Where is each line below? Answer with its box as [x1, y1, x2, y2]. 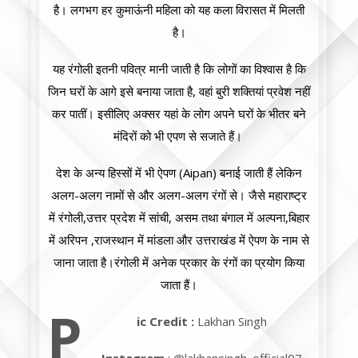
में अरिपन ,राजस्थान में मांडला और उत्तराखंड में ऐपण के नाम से [49, 232, 309, 249]
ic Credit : [136, 313, 194, 330]
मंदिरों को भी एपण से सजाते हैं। [113, 128, 245, 145]
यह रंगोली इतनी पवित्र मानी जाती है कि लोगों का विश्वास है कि [52, 61, 306, 78]
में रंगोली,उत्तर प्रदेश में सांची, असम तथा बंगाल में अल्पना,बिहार [48, 209, 310, 226]
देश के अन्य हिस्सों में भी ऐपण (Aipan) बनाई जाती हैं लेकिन [56, 165, 302, 181]
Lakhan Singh [193, 313, 267, 330]
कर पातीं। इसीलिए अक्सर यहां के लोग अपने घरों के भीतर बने [52, 105, 306, 122]
